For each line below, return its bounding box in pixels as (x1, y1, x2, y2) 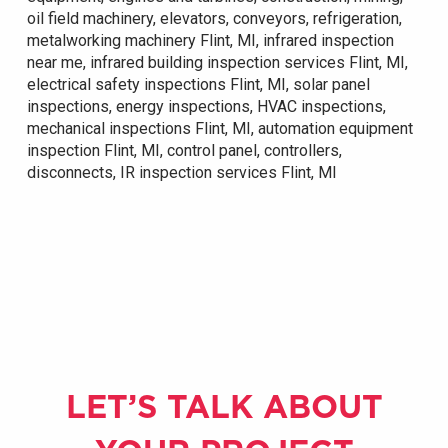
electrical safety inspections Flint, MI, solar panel (26, 74, 370, 94)
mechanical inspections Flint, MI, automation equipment (26, 118, 413, 138)
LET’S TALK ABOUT (65, 383, 383, 429)
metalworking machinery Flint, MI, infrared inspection (26, 30, 394, 50)
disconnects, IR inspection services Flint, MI (26, 162, 337, 182)
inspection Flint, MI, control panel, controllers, (26, 140, 342, 160)
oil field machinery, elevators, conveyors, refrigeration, (26, 8, 402, 28)
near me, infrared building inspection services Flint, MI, (26, 52, 408, 72)
